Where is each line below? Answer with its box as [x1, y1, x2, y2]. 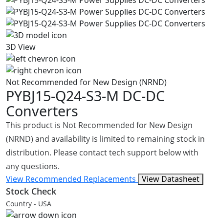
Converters [6, 101, 78, 120]
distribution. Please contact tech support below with [6, 147, 198, 158]
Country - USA [6, 199, 51, 208]
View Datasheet [142, 174, 199, 184]
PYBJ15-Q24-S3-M [6, 86, 122, 105]
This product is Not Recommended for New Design [6, 120, 193, 131]
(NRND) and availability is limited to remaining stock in [6, 133, 205, 144]
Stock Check [6, 185, 56, 197]
